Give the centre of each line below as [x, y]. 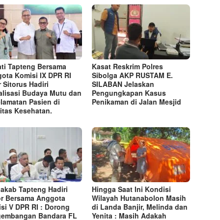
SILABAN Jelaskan [123, 84]
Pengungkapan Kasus [129, 93]
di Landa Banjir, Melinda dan [140, 206]
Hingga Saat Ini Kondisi [132, 189]
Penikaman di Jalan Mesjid [137, 101]
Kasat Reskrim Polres [128, 66]
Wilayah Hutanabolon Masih [139, 198]
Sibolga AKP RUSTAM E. [133, 75]
